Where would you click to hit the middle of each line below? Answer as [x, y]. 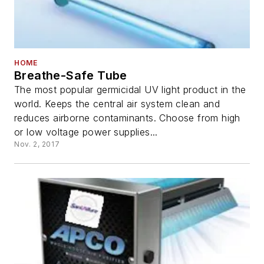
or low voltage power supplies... [86, 132]
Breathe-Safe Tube [71, 76]
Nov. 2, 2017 [37, 144]
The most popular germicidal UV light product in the [130, 90]
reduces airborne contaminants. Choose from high [127, 118]
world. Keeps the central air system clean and [117, 104]
